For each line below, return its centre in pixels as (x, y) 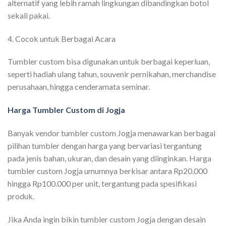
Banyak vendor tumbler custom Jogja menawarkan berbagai (111, 133)
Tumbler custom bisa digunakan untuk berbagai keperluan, (109, 62)
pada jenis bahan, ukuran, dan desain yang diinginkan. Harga (109, 158)
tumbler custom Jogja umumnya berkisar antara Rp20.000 (107, 171)
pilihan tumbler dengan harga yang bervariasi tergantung (105, 145)
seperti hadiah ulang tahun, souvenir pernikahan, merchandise (112, 74)
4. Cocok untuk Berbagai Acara (62, 38)
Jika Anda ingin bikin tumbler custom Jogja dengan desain (107, 219)
